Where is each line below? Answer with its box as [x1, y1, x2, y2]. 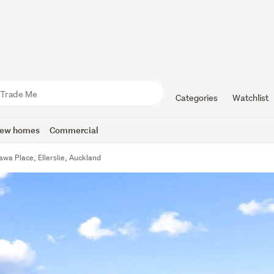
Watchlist [232, 92, 268, 103]
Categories [175, 92, 218, 103]
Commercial [50, 124, 99, 136]
